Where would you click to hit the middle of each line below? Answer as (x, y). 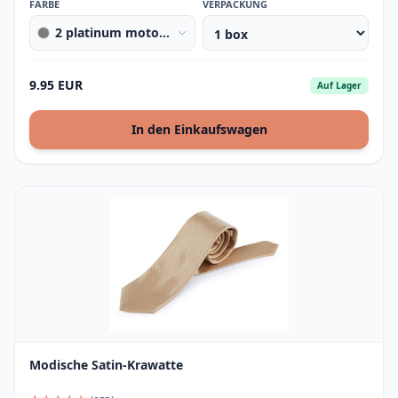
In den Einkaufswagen (199, 129)
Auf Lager (339, 85)
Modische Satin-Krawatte (106, 365)
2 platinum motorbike (123, 32)
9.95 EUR (56, 85)
